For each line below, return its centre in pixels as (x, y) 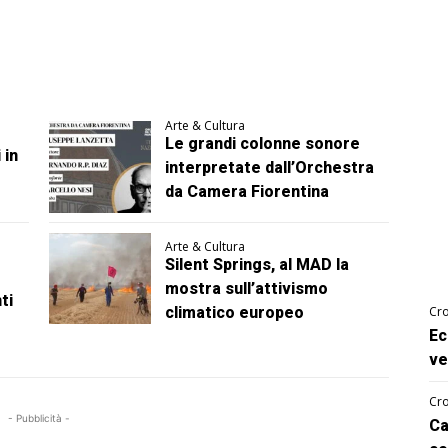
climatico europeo (235, 312)
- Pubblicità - (39, 417)
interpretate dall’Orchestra (270, 168)
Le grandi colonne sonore (263, 144)
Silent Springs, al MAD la (257, 264)
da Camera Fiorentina (247, 192)
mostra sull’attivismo (247, 288)
